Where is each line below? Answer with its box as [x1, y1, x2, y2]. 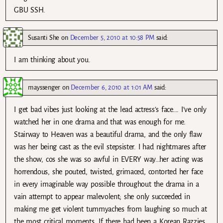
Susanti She [28, 34, 59, 42]
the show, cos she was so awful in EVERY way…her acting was [14, 155, 204, 164]
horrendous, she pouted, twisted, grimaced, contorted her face [14, 168, 203, 176]
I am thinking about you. [14, 56, 91, 64]
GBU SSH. [14, 6, 46, 14]
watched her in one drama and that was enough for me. [14, 118, 186, 126]
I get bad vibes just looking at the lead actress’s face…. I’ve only [14, 106, 207, 114]
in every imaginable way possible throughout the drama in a [14, 180, 199, 189]
